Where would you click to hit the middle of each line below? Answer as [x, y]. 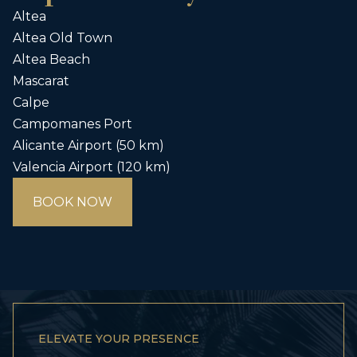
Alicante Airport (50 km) [88, 145]
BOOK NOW [73, 202]
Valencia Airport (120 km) [92, 167]
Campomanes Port [73, 124]
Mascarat [41, 81]
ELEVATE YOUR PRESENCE [119, 339]
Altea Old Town [63, 38]
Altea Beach [51, 59]
